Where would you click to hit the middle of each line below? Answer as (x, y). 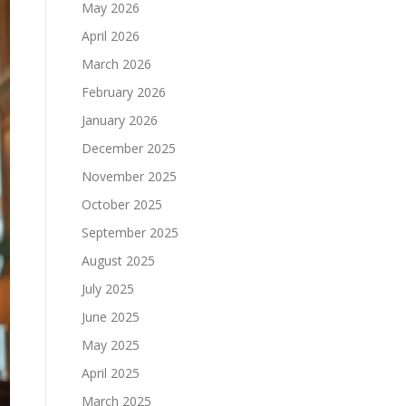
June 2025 (111, 317)
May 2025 (111, 345)
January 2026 (120, 120)
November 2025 (129, 176)
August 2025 (118, 261)
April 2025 (111, 373)
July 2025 (108, 289)
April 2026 (111, 36)
